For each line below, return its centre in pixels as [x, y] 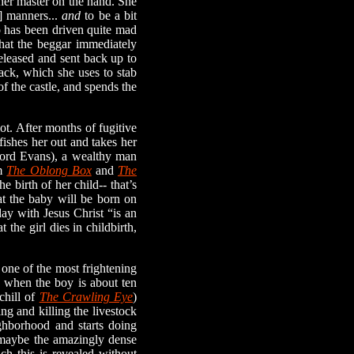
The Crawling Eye [86, 297]
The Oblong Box [49, 170]
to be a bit [109, 15]
